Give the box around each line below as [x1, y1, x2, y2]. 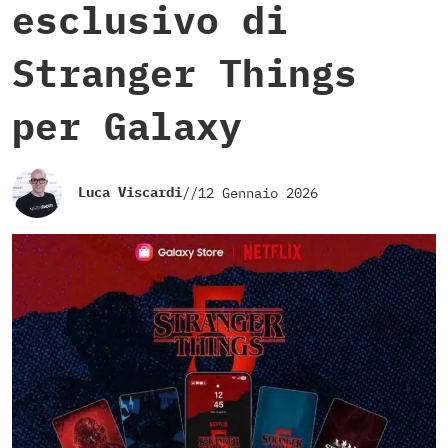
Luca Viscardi [78, 183, 182, 202]
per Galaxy [12, 101, 242, 151]
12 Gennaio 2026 [198, 183, 318, 202]
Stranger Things [12, 48, 357, 98]
